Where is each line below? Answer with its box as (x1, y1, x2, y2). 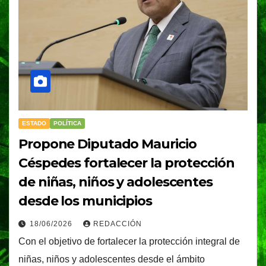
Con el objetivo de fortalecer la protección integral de (18, 236, 240, 247)
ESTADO (22, 120, 46, 127)
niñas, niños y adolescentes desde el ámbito (18, 254, 205, 265)
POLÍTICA (53, 120, 81, 127)
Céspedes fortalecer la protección (18, 155, 235, 172)
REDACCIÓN (93, 220, 142, 229)
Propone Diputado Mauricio (18, 136, 197, 153)
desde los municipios (18, 193, 152, 210)
